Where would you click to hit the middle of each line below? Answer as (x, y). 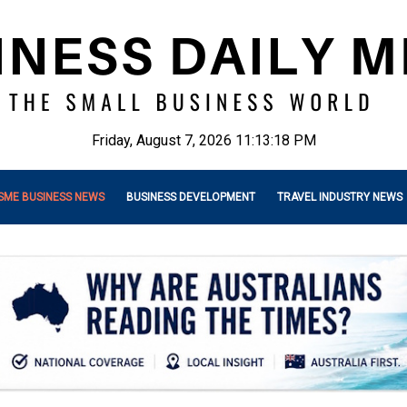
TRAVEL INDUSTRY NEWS (340, 197)
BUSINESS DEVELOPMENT (191, 197)
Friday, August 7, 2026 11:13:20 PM (203, 140)
